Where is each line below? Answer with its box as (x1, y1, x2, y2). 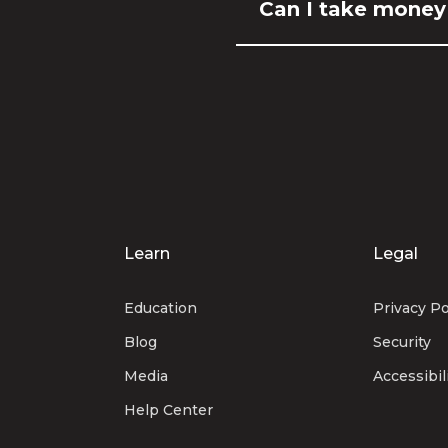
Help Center (124, 401, 213, 419)
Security (372, 333, 431, 351)
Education (124, 299, 197, 317)
